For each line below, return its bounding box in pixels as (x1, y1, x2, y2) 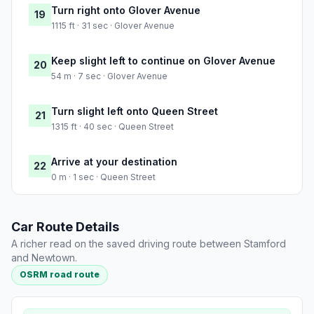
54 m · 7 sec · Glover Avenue (51, 71, 168, 82)
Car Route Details (11, 219, 119, 235)
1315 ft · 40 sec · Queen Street (51, 121, 174, 132)
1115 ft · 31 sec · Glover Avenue (51, 20, 175, 32)
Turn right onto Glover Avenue (51, 4, 200, 17)
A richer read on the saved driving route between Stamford (11, 238, 286, 250)
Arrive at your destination (51, 156, 177, 168)
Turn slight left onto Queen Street (51, 105, 218, 118)
